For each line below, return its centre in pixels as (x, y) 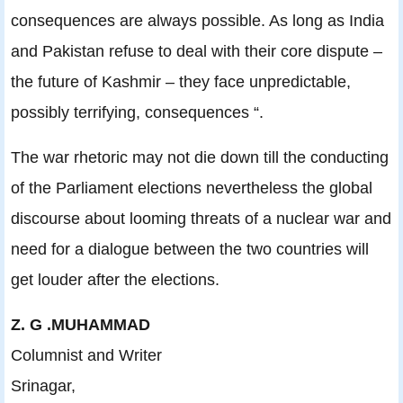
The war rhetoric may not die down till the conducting (200, 157)
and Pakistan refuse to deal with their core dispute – (197, 51)
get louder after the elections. (115, 280)
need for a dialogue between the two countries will (190, 249)
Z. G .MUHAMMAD (81, 325)
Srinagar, (43, 386)
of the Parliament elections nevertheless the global (192, 188)
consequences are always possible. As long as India (197, 21)
